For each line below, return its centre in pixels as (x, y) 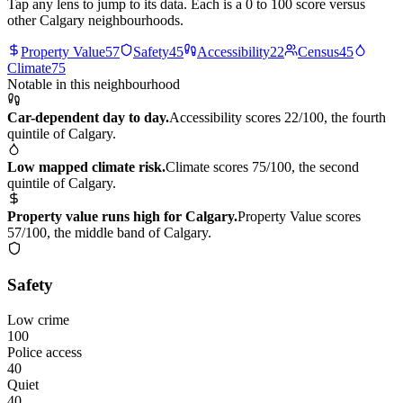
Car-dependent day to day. (88, 117)
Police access (45, 353)
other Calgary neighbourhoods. (95, 20)
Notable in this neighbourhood (94, 84)
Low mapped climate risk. (86, 166)
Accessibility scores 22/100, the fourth (278, 117)
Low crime (38, 320)
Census (318, 51)
